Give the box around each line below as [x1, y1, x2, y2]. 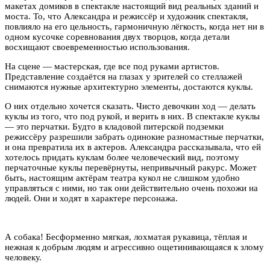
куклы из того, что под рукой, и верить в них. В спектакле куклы [5, 111, 260, 121]
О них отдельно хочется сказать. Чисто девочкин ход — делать [5, 101, 256, 111]
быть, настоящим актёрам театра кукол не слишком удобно [5, 172, 240, 183]
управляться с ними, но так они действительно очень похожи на [5, 183, 258, 193]
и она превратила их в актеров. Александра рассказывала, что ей [5, 142, 261, 152]
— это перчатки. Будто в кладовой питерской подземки [5, 121, 224, 131]
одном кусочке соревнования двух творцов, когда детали [5, 31, 230, 42]
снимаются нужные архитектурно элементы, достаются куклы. [5, 81, 253, 92]
